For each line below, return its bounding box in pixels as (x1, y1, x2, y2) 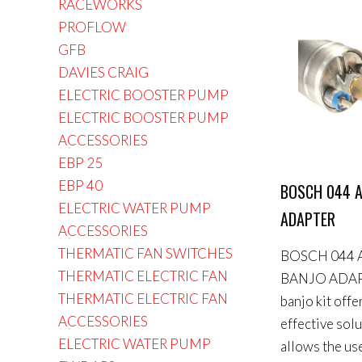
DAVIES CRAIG (58, 64, 149, 81)
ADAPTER (280, 206, 336, 231)
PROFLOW (58, 19, 126, 36)
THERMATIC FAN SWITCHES (58, 245, 233, 262)
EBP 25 (58, 154, 103, 171)
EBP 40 (58, 177, 103, 194)
